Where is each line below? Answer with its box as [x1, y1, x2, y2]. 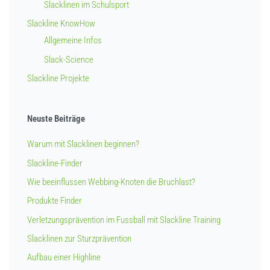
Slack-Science [44, 54, 94, 65]
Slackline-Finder [27, 157, 83, 169]
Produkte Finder [27, 195, 82, 207]
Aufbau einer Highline [27, 252, 101, 263]
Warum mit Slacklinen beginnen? [27, 139, 139, 150]
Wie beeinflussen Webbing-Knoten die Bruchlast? [27, 176, 195, 187]
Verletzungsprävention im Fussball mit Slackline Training [27, 214, 221, 225]
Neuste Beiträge [27, 113, 85, 124]
